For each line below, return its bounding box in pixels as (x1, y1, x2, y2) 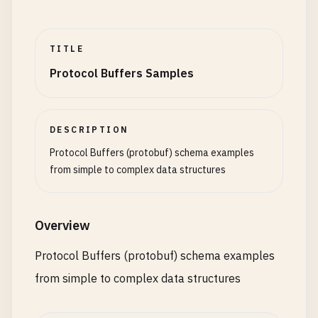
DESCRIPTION (50, 124, 129, 135)
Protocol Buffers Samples (50, 66, 194, 80)
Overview (35, 217, 90, 234)
